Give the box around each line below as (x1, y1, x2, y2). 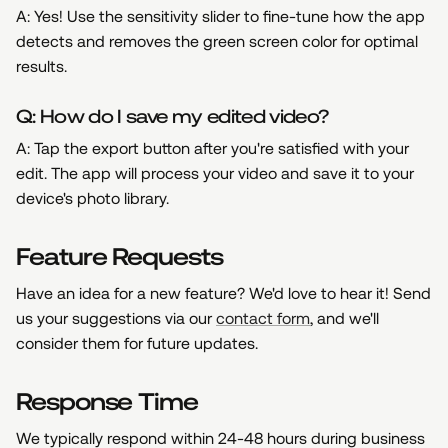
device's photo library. (16, 188, 169, 208)
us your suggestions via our (16, 308, 216, 328)
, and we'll (310, 308, 379, 328)
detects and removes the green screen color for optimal (16, 31, 418, 51)
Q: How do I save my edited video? (16, 105, 329, 127)
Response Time (16, 387, 198, 416)
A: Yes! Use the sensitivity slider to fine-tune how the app (16, 6, 425, 26)
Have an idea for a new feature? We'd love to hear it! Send (16, 283, 431, 303)
